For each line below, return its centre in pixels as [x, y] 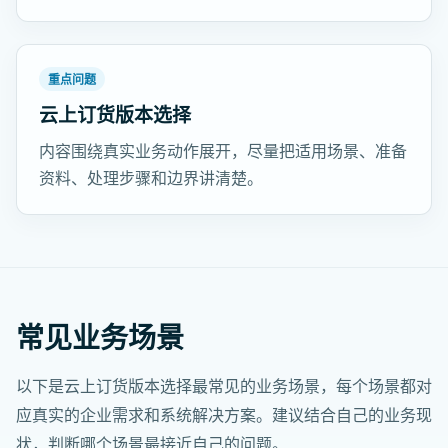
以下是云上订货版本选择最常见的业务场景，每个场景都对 [224, 386]
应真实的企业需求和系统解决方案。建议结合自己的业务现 [224, 415]
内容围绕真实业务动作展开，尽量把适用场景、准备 [223, 151]
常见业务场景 [100, 337]
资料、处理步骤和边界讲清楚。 [151, 178]
